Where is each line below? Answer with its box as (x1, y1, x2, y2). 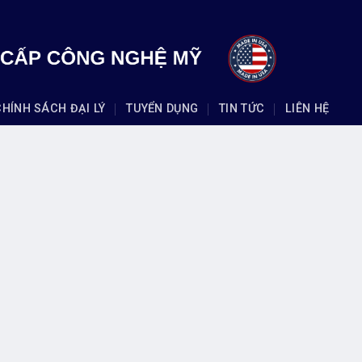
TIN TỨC (219, 102, 265, 116)
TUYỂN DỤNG (126, 102, 199, 116)
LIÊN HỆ (285, 102, 330, 116)
